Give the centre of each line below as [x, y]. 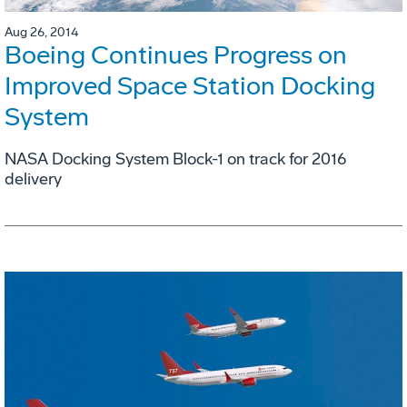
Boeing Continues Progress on [176, 55]
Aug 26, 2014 [41, 32]
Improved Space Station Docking [190, 85]
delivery [33, 179]
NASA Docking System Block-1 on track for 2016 [175, 159]
